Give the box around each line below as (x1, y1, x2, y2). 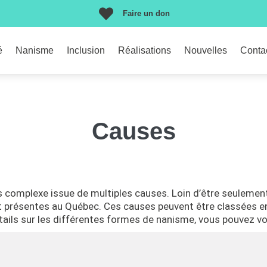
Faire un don (123, 8, 170, 18)
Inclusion (66, 45, 105, 55)
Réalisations (117, 45, 171, 55)
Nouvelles (184, 45, 227, 55)
